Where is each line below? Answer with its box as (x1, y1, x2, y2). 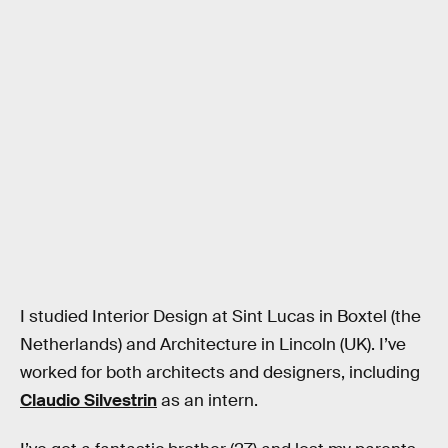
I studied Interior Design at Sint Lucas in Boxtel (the (20, 305, 421, 327)
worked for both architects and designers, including (20, 361, 420, 383)
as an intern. (157, 389, 258, 411)
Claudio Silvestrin (20, 389, 157, 411)
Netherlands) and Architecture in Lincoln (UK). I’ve (20, 333, 406, 355)
